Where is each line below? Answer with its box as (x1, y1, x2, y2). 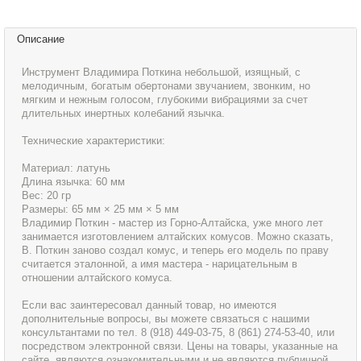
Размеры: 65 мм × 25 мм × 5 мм (22, 203, 180, 216)
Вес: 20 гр (22, 189, 72, 202)
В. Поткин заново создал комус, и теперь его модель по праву (22, 244, 330, 257)
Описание (17, 32, 64, 45)
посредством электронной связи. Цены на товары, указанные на (22, 340, 338, 353)
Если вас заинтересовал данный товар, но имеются (22, 299, 277, 312)
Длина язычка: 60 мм (22, 176, 126, 189)
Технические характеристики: (22, 135, 166, 147)
